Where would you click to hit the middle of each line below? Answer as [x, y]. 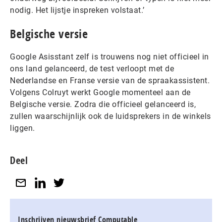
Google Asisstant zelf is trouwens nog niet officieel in [110, 57]
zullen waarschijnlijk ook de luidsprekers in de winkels [111, 116]
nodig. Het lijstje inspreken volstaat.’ [77, 10]
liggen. [23, 128]
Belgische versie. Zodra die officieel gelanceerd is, [103, 104]
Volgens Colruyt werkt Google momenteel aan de [100, 92]
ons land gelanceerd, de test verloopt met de [92, 69]
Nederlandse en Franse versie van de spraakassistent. [110, 81]
